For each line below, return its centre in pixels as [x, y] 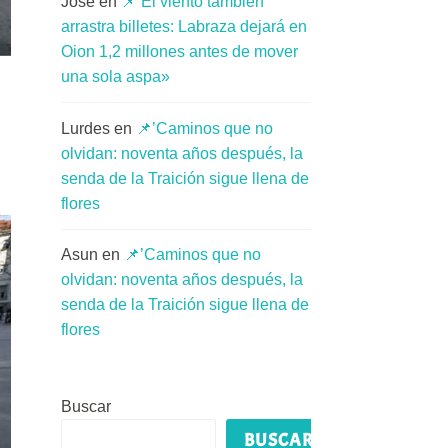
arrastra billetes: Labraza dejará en [184, 27]
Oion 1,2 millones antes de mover [179, 52]
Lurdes [85, 128]
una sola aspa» [115, 77]
